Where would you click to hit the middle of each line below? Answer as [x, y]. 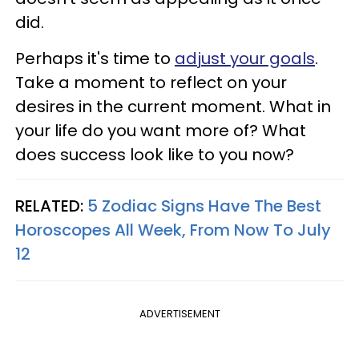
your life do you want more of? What [161, 130]
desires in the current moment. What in [173, 106]
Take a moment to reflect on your [151, 82]
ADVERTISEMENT [179, 313]
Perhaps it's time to [95, 58]
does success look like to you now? [157, 154]
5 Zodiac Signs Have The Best [204, 206]
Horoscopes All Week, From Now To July [173, 230]
